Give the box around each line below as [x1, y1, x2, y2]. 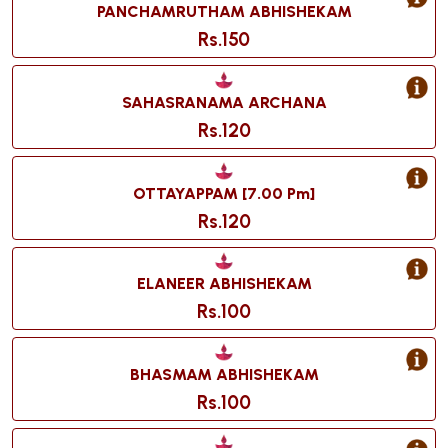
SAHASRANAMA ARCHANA [121, 93, 327, 113]
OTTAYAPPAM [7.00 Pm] [133, 183, 315, 203]
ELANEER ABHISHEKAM [136, 274, 312, 294]
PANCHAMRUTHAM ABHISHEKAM [96, 2, 352, 22]
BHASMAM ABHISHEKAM [129, 365, 319, 385]
